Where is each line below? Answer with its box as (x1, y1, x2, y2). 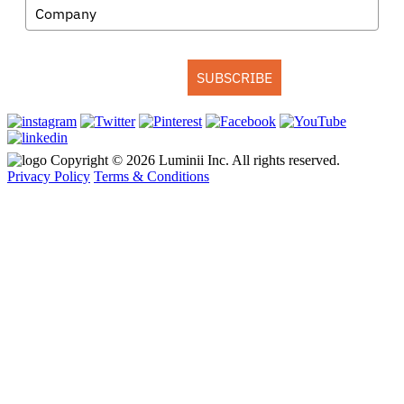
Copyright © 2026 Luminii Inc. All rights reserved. (50, 152, 340, 169)
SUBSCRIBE (197, 69, 272, 87)
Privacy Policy (7, 169, 90, 185)
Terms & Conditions (94, 169, 209, 185)
